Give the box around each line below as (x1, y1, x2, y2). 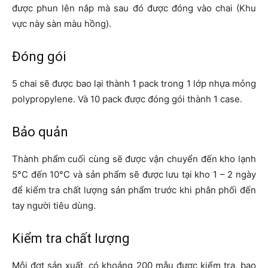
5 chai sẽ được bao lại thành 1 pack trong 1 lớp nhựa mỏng (12, 78, 256, 90)
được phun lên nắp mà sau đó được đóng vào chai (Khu (12, 2, 256, 14)
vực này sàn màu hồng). (12, 18, 111, 30)
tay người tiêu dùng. (12, 200, 96, 212)
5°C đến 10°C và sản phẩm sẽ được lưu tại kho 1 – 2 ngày (12, 169, 256, 181)
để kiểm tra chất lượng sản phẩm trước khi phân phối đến (12, 184, 256, 196)
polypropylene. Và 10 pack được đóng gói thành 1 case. (12, 93, 242, 105)
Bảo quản (12, 124, 68, 140)
